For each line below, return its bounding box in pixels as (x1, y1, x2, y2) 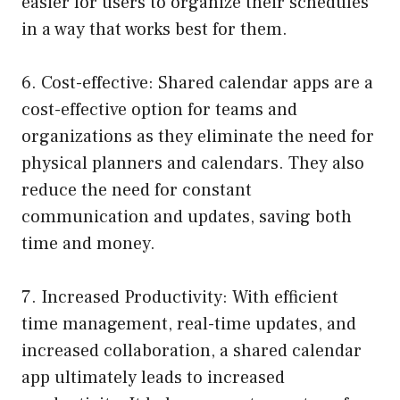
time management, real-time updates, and (21, 312, 356, 337)
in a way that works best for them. (21, 18, 287, 42)
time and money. (21, 232, 155, 256)
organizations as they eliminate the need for (21, 125, 374, 149)
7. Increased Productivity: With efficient (21, 286, 338, 310)
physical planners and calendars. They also (21, 152, 364, 176)
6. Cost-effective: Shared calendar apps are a (21, 71, 373, 96)
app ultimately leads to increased (21, 366, 285, 390)
